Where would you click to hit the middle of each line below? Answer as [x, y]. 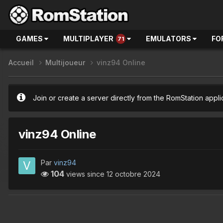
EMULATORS [169, 39]
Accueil [22, 63]
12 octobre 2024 [133, 174]
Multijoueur [66, 63]
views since [85, 174]
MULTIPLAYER [88, 39]
